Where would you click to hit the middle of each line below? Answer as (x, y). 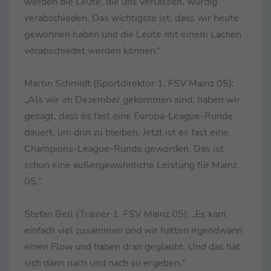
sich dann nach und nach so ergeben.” (105, 263)
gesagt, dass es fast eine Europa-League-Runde (129, 116)
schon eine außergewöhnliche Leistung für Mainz (131, 165)
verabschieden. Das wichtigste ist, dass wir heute (132, 18)
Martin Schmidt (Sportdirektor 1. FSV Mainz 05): (129, 83)
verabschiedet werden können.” (93, 51)
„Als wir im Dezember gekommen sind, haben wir (132, 100)
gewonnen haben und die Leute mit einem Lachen (133, 34)
